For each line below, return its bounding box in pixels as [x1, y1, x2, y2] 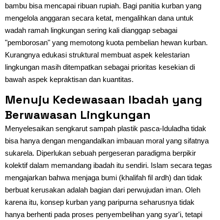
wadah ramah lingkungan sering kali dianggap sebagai [5, 26, 177, 34]
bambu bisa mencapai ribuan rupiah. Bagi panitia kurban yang [5, 1, 201, 10]
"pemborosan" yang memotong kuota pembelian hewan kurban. [5, 38, 208, 47]
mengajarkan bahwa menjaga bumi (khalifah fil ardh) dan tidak [5, 173, 202, 182]
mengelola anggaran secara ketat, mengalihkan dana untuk [5, 13, 193, 22]
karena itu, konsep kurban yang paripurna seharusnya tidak [5, 197, 194, 206]
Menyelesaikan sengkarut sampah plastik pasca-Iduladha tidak [5, 124, 206, 133]
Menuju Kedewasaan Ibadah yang [5, 91, 202, 107]
